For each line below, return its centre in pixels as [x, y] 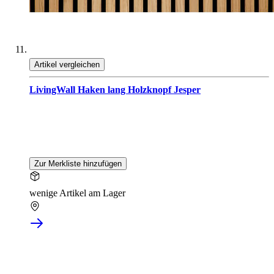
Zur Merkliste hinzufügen [78, 164]
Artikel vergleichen [67, 65]
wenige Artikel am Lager [77, 193]
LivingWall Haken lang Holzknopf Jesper [115, 90]
